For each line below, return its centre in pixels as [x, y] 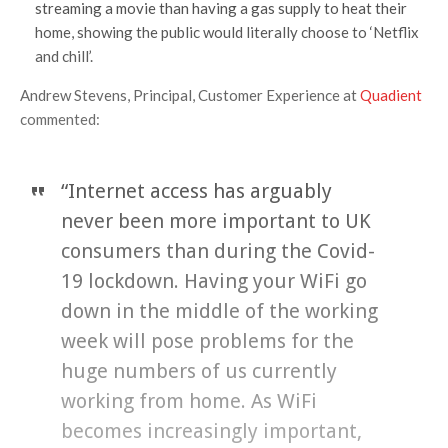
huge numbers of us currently [198, 371]
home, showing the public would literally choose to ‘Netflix [227, 32]
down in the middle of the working [219, 311]
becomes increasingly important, [211, 431]
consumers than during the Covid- [217, 251]
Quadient [391, 95]
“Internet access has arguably [196, 191]
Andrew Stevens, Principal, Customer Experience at [190, 95]
